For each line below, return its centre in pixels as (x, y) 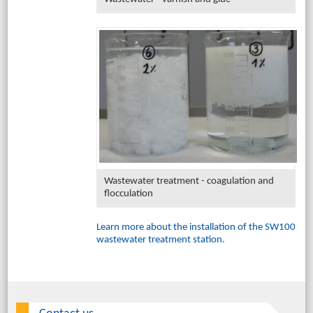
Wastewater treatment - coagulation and (189, 182)
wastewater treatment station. (160, 240)
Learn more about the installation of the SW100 (196, 228)
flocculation (128, 194)
